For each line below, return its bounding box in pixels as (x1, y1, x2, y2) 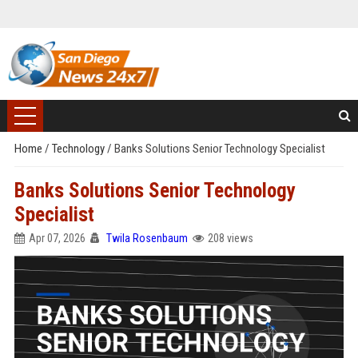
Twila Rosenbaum (105, 232, 188, 245)
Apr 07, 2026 (28, 232, 86, 245)
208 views (207, 232, 253, 245)
